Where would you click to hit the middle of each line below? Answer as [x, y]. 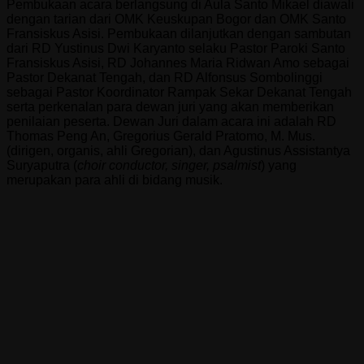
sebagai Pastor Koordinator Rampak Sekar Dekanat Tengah [179, 92]
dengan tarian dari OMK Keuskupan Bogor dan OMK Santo [176, 19]
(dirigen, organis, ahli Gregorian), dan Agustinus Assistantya [178, 150]
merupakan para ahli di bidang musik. [115, 180]
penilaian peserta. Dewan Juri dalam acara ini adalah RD [171, 121]
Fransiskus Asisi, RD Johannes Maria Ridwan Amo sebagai [178, 63]
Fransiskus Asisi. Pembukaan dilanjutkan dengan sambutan [179, 33]
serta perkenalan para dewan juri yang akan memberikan [170, 106]
